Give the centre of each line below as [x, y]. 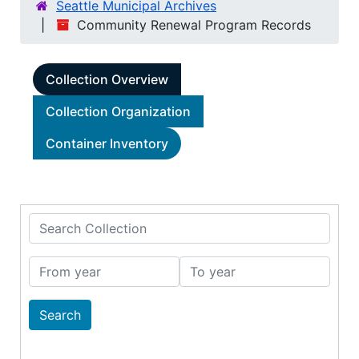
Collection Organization [118, 111]
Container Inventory [107, 143]
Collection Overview [107, 79]
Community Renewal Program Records [194, 25]
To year [202, 265]
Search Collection [82, 222]
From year [59, 265]
